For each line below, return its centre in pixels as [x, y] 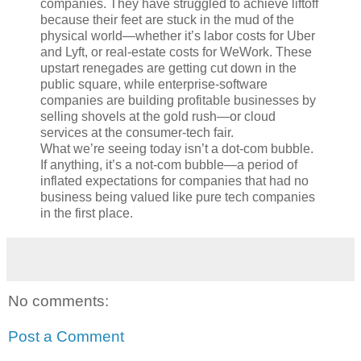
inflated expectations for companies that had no [174, 181]
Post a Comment [66, 336]
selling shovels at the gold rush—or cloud [158, 117]
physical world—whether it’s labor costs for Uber [178, 36]
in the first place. [87, 214]
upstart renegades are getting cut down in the [168, 68]
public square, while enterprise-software [154, 85]
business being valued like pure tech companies [178, 197]
